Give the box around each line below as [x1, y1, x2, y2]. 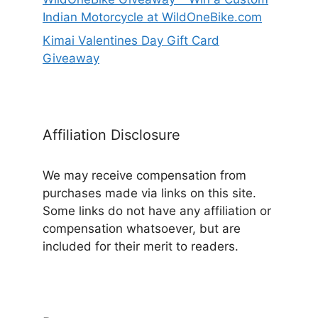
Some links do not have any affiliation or [43, 204, 271, 218]
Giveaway [43, 51, 99, 65]
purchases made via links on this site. [43, 186, 256, 200]
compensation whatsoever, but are [43, 221, 241, 236]
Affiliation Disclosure [43, 126, 180, 143]
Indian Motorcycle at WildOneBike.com [43, 9, 262, 24]
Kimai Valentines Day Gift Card [43, 33, 219, 48]
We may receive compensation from [43, 168, 246, 182]
